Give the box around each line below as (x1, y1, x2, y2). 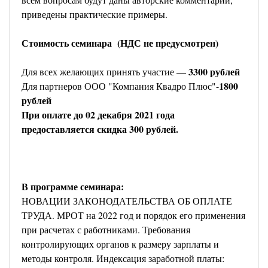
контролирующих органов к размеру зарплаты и (22, 237, 219, 250)
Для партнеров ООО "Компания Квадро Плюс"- (22, 80, 219, 92)
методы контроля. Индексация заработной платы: (22, 252, 224, 264)
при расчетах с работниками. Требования (22, 223, 190, 236)
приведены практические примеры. (22, 8, 167, 20)
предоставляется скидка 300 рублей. (22, 122, 178, 136)
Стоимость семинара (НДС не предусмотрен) (22, 36, 218, 50)
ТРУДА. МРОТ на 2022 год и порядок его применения (22, 209, 245, 221)
